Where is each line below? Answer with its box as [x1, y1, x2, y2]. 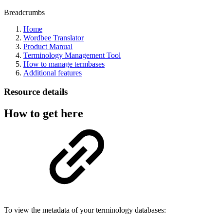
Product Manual [23, 42, 73, 51]
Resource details [4, 86, 68, 97]
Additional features [23, 69, 82, 77]
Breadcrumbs [4, 8, 45, 17]
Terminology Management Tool [23, 51, 121, 59]
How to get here [4, 107, 83, 120]
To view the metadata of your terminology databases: [4, 205, 166, 214]
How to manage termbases [23, 60, 105, 68]
